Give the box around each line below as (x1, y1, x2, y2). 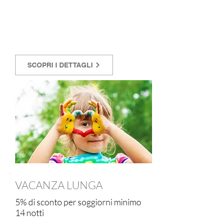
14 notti (15, 207, 44, 218)
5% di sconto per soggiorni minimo (15, 197, 141, 207)
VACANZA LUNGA (15, 178, 103, 192)
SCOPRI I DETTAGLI (27, 61, 93, 69)
